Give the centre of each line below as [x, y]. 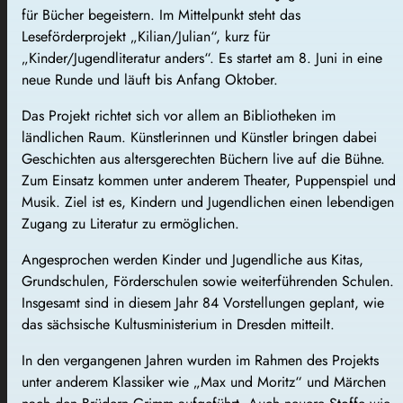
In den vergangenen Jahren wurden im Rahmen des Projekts [200, 361]
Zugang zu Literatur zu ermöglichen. [130, 224]
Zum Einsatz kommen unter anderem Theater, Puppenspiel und [209, 181]
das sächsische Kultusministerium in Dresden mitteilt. [178, 325]
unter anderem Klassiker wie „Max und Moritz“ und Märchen [204, 382]
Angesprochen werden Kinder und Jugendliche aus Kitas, [193, 260]
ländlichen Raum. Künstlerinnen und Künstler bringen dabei [199, 138]
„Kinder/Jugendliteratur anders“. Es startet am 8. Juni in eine [202, 58]
